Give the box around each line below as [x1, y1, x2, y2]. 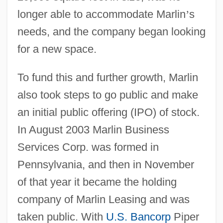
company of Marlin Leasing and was [17, 193, 190, 206]
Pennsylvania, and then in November [17, 158, 194, 171]
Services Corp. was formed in [17, 140, 159, 153]
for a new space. [17, 42, 97, 55]
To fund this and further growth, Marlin [17, 71, 198, 84]
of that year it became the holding [17, 175, 177, 188]
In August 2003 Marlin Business [17, 123, 169, 136]
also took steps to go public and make [17, 88, 198, 101]
